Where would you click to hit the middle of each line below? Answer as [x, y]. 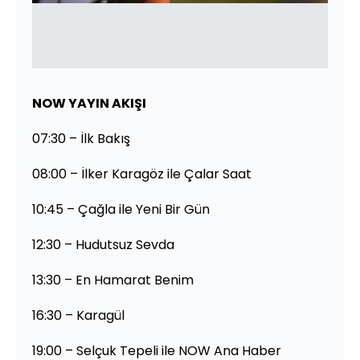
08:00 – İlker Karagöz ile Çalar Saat [142, 174]
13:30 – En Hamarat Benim [113, 280]
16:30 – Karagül [78, 315]
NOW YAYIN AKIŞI [89, 103]
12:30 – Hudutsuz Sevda [103, 244]
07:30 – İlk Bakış [81, 138]
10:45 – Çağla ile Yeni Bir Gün [121, 209]
